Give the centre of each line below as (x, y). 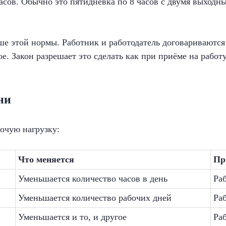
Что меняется (46, 159)
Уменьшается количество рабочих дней (95, 198)
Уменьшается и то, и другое (72, 217)
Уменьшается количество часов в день (93, 179)
